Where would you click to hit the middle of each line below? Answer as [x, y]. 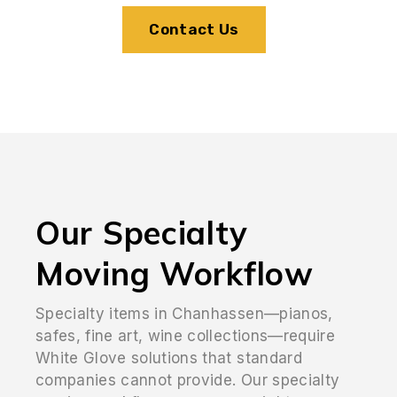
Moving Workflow [175, 273]
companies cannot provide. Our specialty [188, 380]
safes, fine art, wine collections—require [185, 335]
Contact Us [194, 29]
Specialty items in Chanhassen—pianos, [184, 313]
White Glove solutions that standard [169, 358]
